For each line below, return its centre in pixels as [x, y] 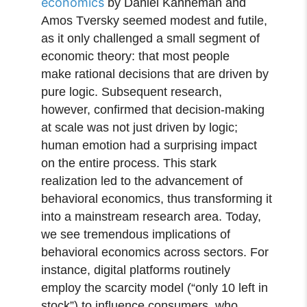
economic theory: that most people [136, 56]
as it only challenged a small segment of [151, 38]
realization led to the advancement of [142, 181]
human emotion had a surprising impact [149, 145]
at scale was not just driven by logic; [140, 127]
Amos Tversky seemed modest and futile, [155, 20]
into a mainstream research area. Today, [151, 216]
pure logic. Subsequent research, [132, 91]
